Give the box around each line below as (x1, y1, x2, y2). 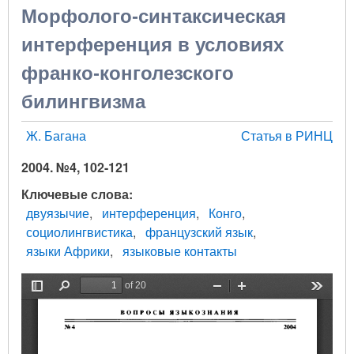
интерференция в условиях (21, 33, 284, 55)
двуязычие (26, 203, 89, 222)
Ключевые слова (21, 184, 129, 203)
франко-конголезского (21, 62, 234, 84)
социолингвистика (26, 222, 133, 241)
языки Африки (26, 241, 110, 260)
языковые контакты (122, 241, 237, 260)
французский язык (145, 222, 253, 241)
